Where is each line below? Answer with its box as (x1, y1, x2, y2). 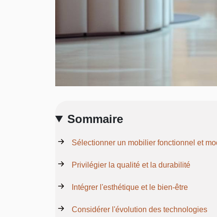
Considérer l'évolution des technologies (72, 205, 207, 214)
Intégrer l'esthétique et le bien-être (72, 183, 188, 191)
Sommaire (67, 112, 124, 125)
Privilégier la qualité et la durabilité (72, 160, 190, 169)
